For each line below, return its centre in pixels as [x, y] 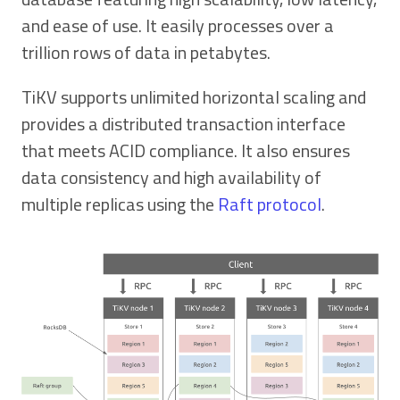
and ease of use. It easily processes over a [178, 25]
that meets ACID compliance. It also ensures [186, 150]
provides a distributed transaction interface [183, 123]
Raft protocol [270, 204]
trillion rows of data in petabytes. [146, 52]
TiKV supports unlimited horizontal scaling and [194, 96]
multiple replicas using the [120, 204]
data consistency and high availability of [171, 177]
